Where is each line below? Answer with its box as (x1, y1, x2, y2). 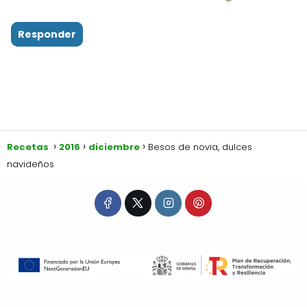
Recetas (7, 140, 51, 153)
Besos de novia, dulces (148, 140, 252, 153)
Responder (18, 27, 76, 41)
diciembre (88, 140, 140, 153)
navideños (7, 157, 54, 171)
